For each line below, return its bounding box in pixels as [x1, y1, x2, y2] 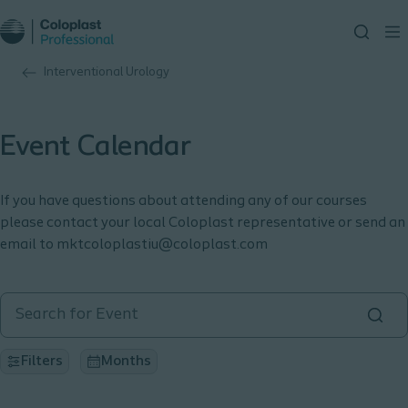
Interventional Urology [44, 66, 169, 79]
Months [101, 353, 151, 369]
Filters [21, 353, 63, 369]
